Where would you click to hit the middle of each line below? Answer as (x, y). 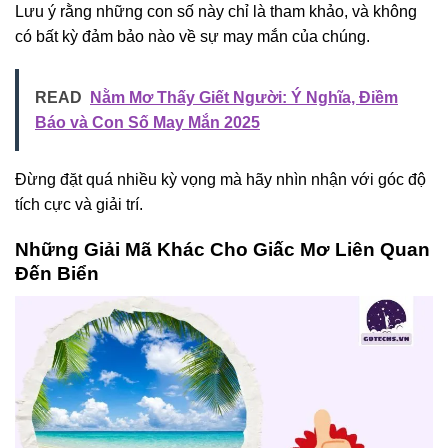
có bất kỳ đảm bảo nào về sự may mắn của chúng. (192, 36)
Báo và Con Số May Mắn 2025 (147, 123)
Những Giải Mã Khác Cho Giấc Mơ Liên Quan (222, 250)
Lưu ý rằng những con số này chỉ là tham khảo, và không (216, 11)
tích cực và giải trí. (79, 205)
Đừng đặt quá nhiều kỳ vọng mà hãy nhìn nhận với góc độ (220, 180)
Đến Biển (57, 274)
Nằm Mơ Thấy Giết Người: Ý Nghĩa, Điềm (244, 98)
